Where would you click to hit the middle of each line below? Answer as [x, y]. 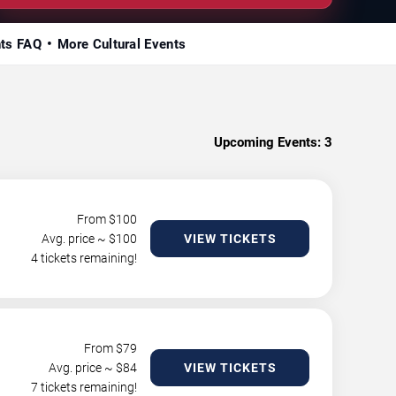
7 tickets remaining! [84, 387]
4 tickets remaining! [84, 258]
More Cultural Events [122, 44]
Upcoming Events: [267, 142]
